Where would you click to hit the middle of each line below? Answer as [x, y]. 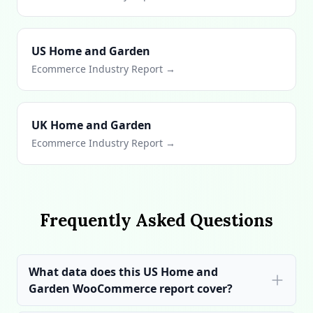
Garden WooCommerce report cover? [131, 289]
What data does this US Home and [123, 272]
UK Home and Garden [92, 125]
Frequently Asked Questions [156, 220]
